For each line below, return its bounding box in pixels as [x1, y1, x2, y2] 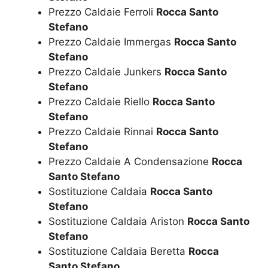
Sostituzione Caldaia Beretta [48, 245, 188, 258]
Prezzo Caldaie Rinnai [48, 126, 156, 138]
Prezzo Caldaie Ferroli [48, 6, 156, 19]
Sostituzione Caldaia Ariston [48, 215, 187, 228]
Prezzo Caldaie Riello [48, 96, 153, 108]
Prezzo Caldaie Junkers [48, 66, 165, 78]
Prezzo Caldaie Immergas [48, 36, 174, 48]
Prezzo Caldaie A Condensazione [48, 156, 212, 168]
